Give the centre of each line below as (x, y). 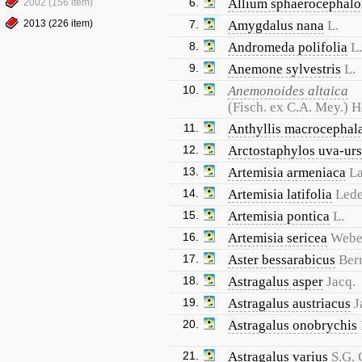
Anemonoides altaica (288, 91)
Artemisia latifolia (280, 194)
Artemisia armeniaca (287, 173)
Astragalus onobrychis (293, 325)
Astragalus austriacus (289, 303)
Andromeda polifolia (288, 47)
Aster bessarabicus (282, 260)
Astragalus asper (276, 282)
